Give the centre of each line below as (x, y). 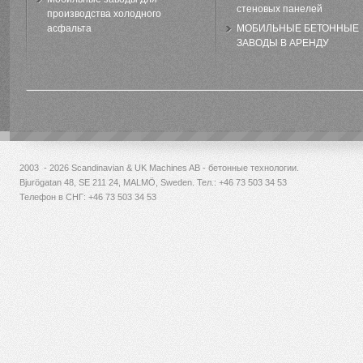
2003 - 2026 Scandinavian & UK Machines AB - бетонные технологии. (159, 168)
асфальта (69, 28)
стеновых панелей (280, 9)
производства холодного (104, 14)
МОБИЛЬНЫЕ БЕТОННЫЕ (298, 28)
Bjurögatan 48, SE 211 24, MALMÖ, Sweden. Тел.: (119, 182)
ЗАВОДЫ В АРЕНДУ (283, 43)
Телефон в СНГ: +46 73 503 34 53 (88, 197)
